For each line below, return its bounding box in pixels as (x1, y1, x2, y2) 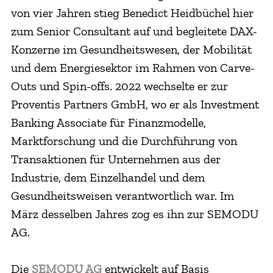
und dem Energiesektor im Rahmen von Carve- (10, 60, 255, 75)
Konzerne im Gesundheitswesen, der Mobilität (10, 41, 252, 57)
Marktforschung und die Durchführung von (10, 133, 237, 148)
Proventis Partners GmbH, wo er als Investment (10, 96, 259, 112)
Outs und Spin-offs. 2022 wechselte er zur (10, 78, 228, 93)
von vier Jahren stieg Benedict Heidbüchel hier (10, 5, 253, 20)
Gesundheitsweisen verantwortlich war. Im (10, 188, 234, 203)
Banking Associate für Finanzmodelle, (10, 115, 206, 130)
